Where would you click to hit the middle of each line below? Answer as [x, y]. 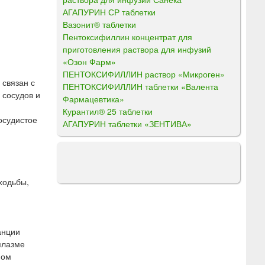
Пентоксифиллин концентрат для [127, 36]
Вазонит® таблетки [99, 24]
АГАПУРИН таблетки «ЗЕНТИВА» [127, 123]
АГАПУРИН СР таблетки [109, 12]
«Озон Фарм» [89, 61]
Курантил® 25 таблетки [108, 111]
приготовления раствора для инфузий [137, 49]
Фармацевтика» [93, 98]
